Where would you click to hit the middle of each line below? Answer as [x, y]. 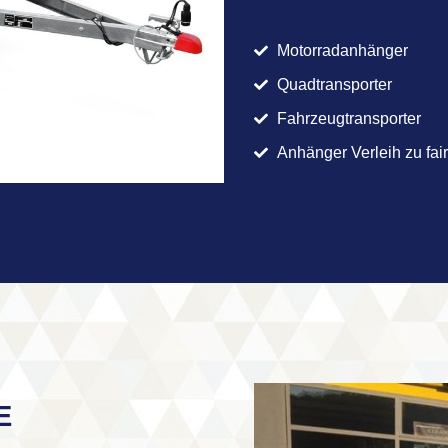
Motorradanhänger [342, 50]
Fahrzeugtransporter [348, 118]
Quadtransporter [334, 84]
